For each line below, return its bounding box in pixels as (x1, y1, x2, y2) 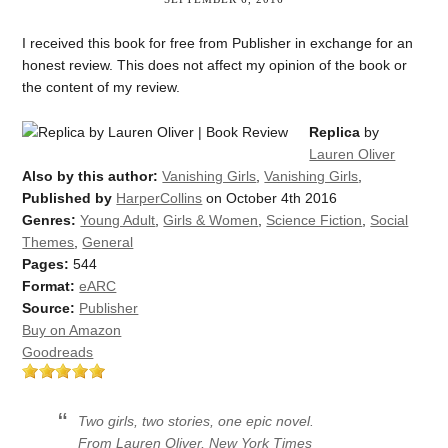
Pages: (22, 255, 70, 272)
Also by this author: (22, 167, 159, 184)
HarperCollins (116, 189, 203, 206)
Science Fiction (266, 211, 363, 228)
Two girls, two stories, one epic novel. (78, 412, 315, 429)
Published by (22, 189, 113, 206)
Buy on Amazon (22, 321, 122, 338)
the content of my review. (22, 79, 181, 95)
